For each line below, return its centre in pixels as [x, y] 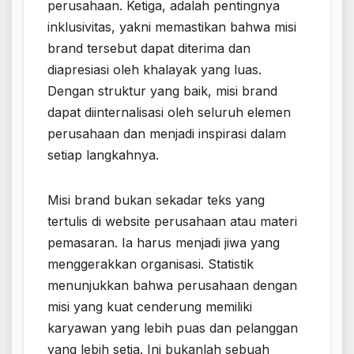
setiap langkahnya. [103, 155]
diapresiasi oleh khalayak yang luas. [154, 70]
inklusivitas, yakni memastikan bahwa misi [172, 27]
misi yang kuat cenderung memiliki [150, 307]
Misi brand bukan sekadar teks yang [156, 200]
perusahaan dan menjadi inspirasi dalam [167, 134]
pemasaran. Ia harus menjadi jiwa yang [164, 243]
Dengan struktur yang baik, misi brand [162, 91]
